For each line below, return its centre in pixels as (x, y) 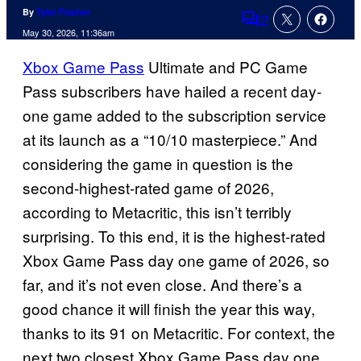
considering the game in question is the (158, 164)
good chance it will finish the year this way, (169, 309)
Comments (278, 30)
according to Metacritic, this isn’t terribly (157, 212)
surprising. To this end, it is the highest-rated (174, 236)
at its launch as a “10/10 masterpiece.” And (170, 139)
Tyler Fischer (63, 12)
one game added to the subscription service (174, 115)
